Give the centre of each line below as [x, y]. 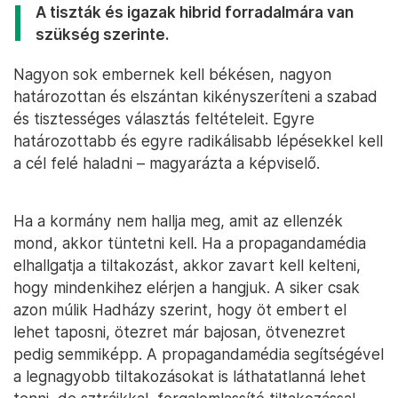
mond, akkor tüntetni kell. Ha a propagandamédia [190, 243]
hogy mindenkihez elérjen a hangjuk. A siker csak [187, 287]
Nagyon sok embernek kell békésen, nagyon [172, 74]
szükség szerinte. [102, 34]
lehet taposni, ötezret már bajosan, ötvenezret [179, 331]
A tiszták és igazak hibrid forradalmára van [195, 12]
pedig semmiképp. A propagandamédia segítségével [199, 354]
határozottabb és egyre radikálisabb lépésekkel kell [198, 140]
